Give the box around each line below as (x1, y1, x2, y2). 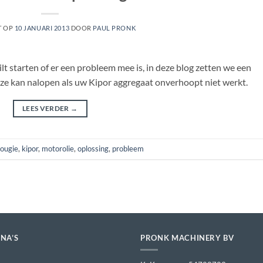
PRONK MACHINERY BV (140, 232, 234, 242)
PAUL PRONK (93, 23, 136, 32)
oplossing (77, 143, 109, 153)
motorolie (42, 143, 74, 153)
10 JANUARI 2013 (14, 23, 70, 32)
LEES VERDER (22, 103, 71, 113)
